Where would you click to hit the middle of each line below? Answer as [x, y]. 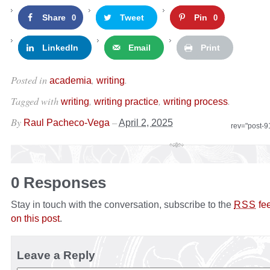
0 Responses [58, 183]
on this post [35, 218]
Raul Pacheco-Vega [67, 123]
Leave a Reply [56, 256]
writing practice [126, 102]
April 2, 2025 [146, 123]
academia [71, 80]
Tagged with [36, 101]
